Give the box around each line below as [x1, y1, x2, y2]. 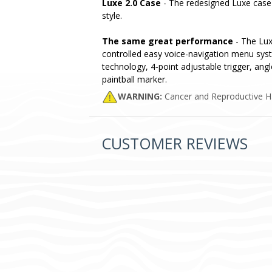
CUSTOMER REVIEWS [101, 132, 248, 154]
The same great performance [102, 35, 233, 47]
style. [102, 9, 122, 21]
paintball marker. [102, 73, 167, 85]
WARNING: [118, 90, 162, 103]
